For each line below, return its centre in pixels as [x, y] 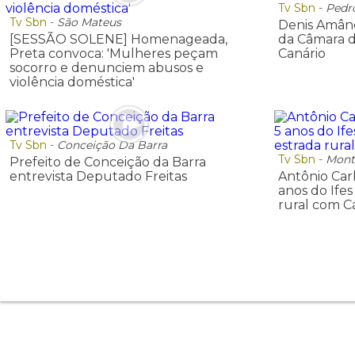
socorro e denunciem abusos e [107, 68]
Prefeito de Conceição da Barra [108, 162]
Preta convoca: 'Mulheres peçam [114, 54]
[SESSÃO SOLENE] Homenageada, [118, 40]
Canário [302, 54]
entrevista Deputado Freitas [98, 176]
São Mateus [89, 23]
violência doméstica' [72, 82]
